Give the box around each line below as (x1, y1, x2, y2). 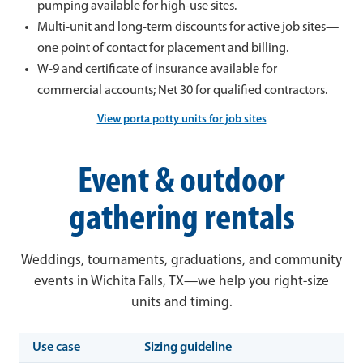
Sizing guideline (144, 340, 232, 354)
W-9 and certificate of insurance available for (36, 63, 277, 77)
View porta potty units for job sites (96, 113, 267, 126)
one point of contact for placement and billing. (36, 42, 288, 56)
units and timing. (130, 295, 233, 310)
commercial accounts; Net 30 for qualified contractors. (36, 84, 327, 98)
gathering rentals (68, 201, 295, 240)
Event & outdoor (78, 164, 285, 203)
